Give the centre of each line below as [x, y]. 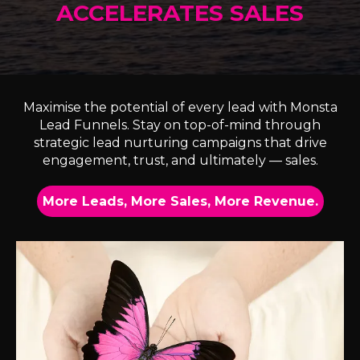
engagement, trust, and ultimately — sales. [180, 160]
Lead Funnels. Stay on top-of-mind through [180, 125]
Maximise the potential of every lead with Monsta [180, 107]
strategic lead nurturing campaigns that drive [180, 142]
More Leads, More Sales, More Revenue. [180, 201]
